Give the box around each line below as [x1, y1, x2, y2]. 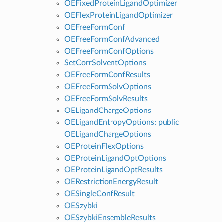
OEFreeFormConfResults [64, 70, 150, 79]
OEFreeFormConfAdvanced [64, 35, 160, 43]
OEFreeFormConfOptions [64, 47, 154, 55]
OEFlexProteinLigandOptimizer [64, 11, 173, 19]
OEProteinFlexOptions [64, 142, 144, 150]
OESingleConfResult [64, 189, 135, 198]
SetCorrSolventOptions [64, 58, 146, 67]
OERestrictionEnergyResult [64, 177, 158, 186]
